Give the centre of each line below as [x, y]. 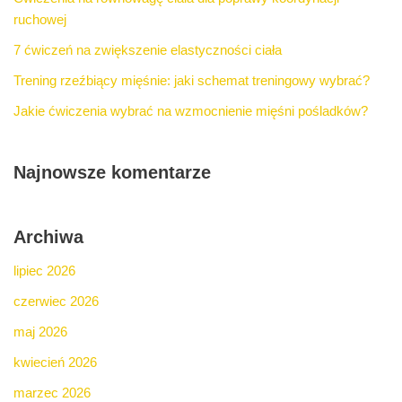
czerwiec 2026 [56, 301]
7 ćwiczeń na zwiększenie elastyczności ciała [148, 50]
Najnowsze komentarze [112, 173]
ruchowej [40, 20]
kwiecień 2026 [55, 363]
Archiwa [48, 237]
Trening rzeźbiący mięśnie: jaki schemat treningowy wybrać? [192, 81]
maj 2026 [40, 332]
